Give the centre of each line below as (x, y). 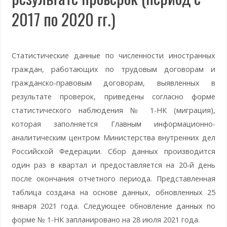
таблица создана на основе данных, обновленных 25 (113, 192)
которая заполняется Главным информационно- (113, 124)
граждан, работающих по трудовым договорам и (113, 69)
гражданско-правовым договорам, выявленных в (113, 83)
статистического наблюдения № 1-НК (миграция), (113, 110)
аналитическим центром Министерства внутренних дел (113, 137)
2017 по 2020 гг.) (63, 18)
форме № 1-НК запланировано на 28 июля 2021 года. (105, 219)
